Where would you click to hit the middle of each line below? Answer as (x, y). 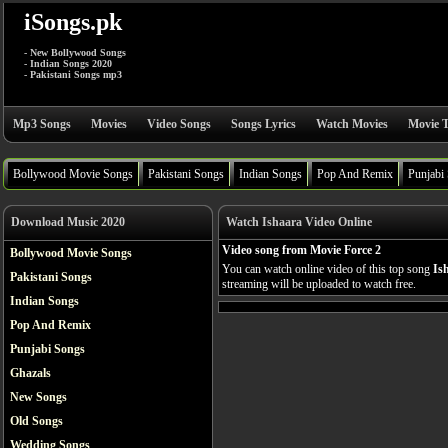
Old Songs (36, 421)
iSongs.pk (73, 22)
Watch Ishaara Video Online (299, 222)
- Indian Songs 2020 (68, 63)
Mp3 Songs (42, 124)
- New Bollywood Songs (75, 52)
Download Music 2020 (68, 222)
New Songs (38, 397)
